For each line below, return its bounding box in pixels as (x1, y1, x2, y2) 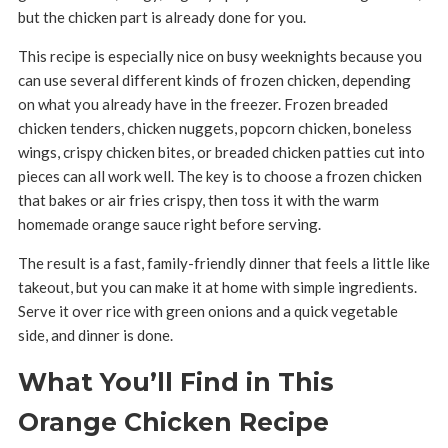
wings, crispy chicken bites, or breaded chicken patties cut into (17, 143, 425, 161)
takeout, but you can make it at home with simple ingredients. (17, 278, 417, 296)
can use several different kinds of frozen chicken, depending (17, 71, 411, 89)
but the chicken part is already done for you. (17, 8, 306, 26)
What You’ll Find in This (17, 367, 334, 397)
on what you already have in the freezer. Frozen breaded (17, 95, 388, 113)
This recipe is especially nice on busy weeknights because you (17, 47, 422, 65)
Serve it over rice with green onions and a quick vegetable (17, 302, 398, 320)
